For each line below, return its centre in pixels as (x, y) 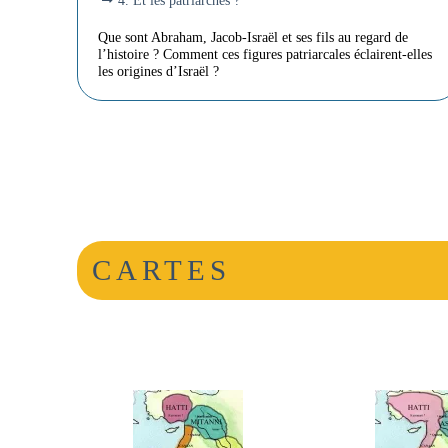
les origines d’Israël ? (159, 71)
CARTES (162, 270)
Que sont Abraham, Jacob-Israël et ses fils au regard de (253, 37)
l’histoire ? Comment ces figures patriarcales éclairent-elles (265, 54)
